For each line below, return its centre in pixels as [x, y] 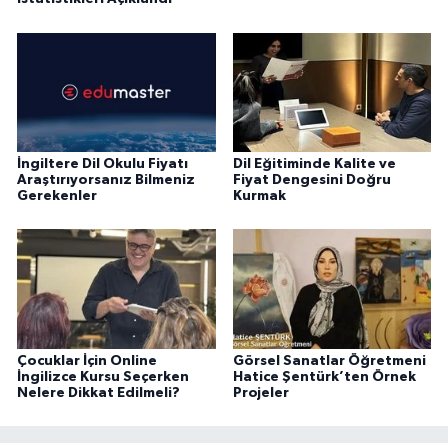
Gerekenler [57, 195]
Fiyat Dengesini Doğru [311, 179]
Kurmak [259, 195]
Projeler [260, 392]
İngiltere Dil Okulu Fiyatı [102, 163]
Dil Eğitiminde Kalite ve [314, 163]
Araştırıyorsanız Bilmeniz [106, 179]
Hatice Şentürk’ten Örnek [324, 376]
